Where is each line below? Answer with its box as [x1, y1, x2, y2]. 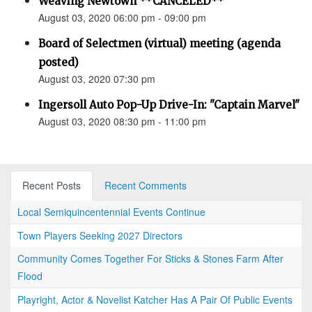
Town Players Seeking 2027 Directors [17, 228, 182, 243]
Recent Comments [104, 178, 187, 193]
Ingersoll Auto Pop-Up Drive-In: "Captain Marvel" [38, 98, 299, 112]
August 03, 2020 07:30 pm [38, 72, 155, 86]
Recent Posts [22, 178, 81, 193]
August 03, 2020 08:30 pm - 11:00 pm [38, 114, 206, 129]
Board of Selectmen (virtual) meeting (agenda [38, 37, 281, 51]
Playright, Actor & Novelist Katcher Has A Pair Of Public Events [17, 292, 292, 307]
